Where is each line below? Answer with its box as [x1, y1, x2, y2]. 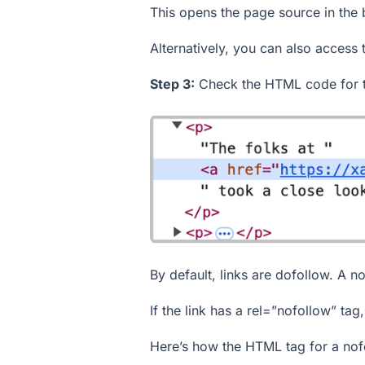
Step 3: [150, 75, 195, 92]
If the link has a [150, 302, 247, 319]
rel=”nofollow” [247, 302, 336, 319]
